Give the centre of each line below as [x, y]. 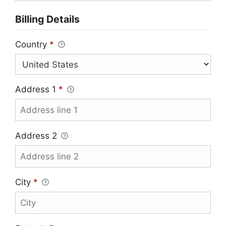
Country [32, 45]
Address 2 [37, 136]
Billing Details [47, 19]
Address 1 [37, 90]
